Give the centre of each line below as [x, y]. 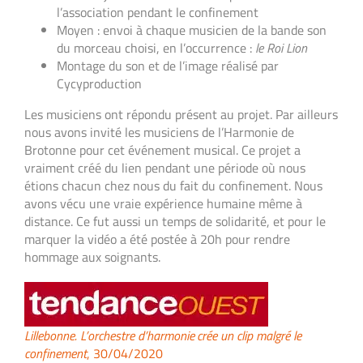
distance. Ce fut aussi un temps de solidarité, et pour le [175, 221]
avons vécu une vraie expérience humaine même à [163, 203]
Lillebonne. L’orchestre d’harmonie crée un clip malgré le [163, 335]
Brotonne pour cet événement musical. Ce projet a [162, 149]
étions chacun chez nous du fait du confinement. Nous [173, 185]
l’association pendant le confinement [158, 12]
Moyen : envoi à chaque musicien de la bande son [192, 30]
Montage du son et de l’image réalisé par [168, 65]
